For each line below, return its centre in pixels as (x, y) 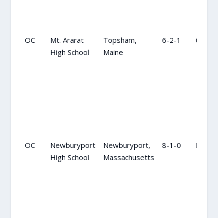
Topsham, (120, 40)
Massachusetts (128, 157)
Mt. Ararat (67, 40)
